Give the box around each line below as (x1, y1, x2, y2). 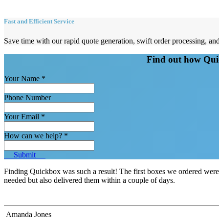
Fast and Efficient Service (4, 18, 74, 25)
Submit (4, 151, 45, 159)
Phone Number (4, 93, 51, 102)
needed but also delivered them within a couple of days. (4, 176, 175, 185)
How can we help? (4, 131, 62, 140)
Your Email (4, 112, 39, 121)
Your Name (4, 74, 40, 83)
